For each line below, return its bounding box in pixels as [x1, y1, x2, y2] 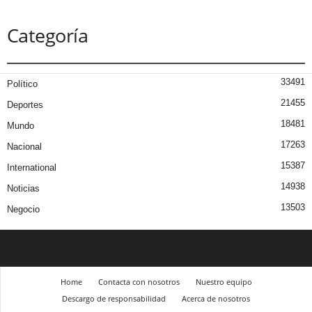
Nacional [7, 141, 42, 152]
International [7, 162, 56, 173]
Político [7, 78, 38, 89]
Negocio [7, 203, 40, 214]
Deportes [7, 99, 43, 110]
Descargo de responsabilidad [62, 292, 166, 304]
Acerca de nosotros [182, 292, 250, 304]
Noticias [7, 182, 40, 194]
